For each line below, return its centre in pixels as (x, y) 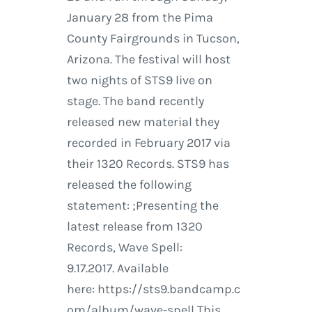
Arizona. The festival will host (148, 60)
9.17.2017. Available (117, 268)
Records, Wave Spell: (124, 248)
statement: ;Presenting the (142, 206)
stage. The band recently (135, 101)
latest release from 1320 (134, 227)
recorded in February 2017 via (148, 143)
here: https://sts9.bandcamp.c (153, 289)
